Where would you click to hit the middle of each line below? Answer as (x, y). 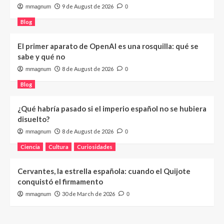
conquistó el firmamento (60, 181)
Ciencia (30, 146)
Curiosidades (95, 146)
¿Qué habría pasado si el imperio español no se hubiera (112, 108)
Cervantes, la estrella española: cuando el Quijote (104, 171)
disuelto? (33, 119)
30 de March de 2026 (88, 193)
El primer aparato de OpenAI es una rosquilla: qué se (108, 46)
